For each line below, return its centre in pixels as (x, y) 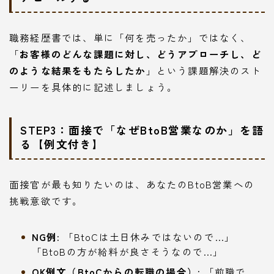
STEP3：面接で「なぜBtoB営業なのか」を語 (142, 130)
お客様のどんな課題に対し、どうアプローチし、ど (141, 54)
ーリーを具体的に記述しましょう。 (94, 87)
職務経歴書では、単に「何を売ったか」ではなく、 (130, 37)
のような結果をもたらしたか (78, 70)
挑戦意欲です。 (46, 201)
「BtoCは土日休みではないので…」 (148, 237)
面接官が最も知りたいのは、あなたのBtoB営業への (132, 184)
